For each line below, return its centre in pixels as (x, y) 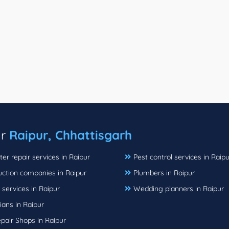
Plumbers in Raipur (164, 173)
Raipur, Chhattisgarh (71, 135)
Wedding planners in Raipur (179, 188)
